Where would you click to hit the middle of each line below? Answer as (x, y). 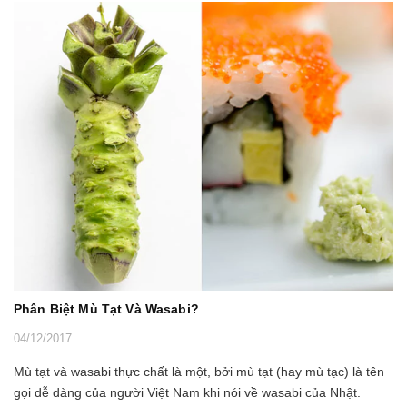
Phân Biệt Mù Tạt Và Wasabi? (106, 308)
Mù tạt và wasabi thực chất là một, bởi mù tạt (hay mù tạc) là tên (199, 371)
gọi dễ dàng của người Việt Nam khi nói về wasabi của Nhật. (187, 392)
